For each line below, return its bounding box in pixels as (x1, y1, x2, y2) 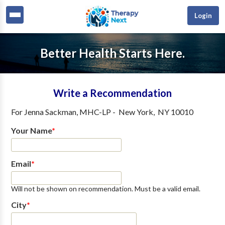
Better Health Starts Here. (40, 46, 185, 60)
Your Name (11, 126, 52, 135)
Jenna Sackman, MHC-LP (24, 107, 111, 117)
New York (118, 107, 153, 117)
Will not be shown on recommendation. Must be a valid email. (11, 184, 200, 193)
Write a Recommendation (53, 87, 172, 99)
